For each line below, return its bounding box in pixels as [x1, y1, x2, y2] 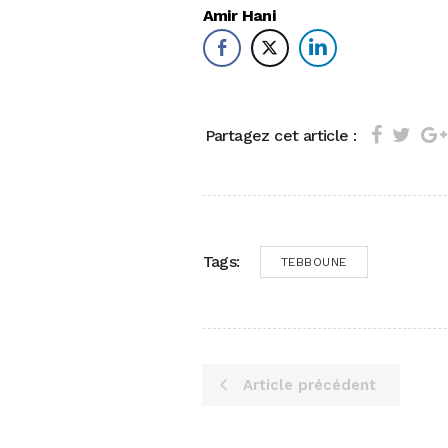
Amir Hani [202, 5, 276, 25]
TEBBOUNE [280, 254, 347, 269]
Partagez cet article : [204, 126, 357, 146]
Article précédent [243, 375, 376, 394]
